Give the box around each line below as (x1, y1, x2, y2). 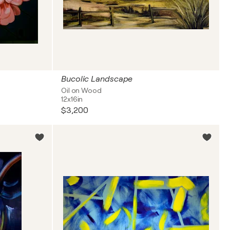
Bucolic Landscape (61, 74, 133, 84)
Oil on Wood (61, 86, 102, 94)
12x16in (61, 95, 83, 103)
